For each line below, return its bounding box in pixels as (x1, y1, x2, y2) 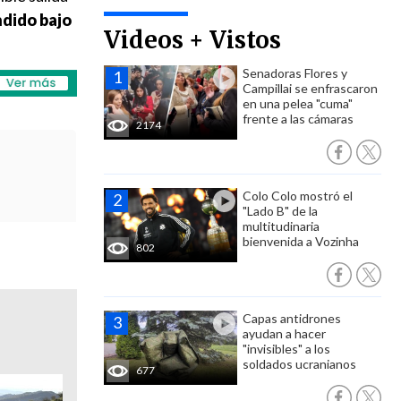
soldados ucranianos (243, 356, 356, 371)
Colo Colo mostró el (243, 188, 353, 203)
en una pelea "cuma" (243, 96, 353, 111)
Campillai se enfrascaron (243, 81, 378, 96)
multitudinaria (243, 218, 320, 234)
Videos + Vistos (104, 25, 281, 55)
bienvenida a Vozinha (243, 234, 359, 249)
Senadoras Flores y (243, 65, 347, 81)
